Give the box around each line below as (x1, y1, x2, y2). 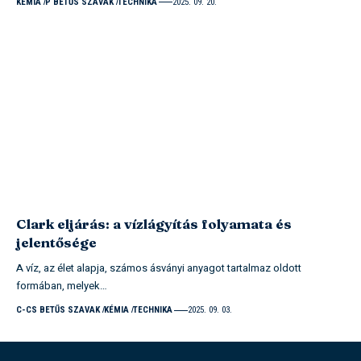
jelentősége (16, 234, 97, 251)
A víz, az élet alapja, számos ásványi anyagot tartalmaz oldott (16, 260, 301, 276)
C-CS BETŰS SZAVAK (16, 305, 100, 316)
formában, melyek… (16, 278, 107, 294)
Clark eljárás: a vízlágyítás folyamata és (16, 215, 292, 233)
